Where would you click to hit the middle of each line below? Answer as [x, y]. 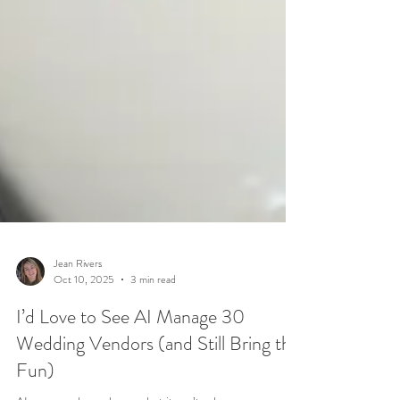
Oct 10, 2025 [84, 365]
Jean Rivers [78, 349]
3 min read [153, 365]
